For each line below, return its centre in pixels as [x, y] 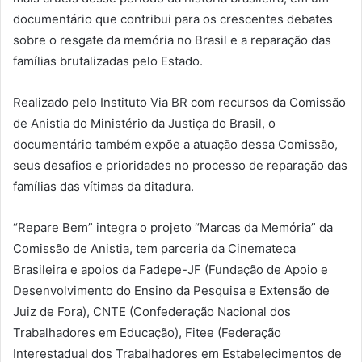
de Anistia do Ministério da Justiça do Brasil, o [144, 123]
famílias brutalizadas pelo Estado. [108, 61]
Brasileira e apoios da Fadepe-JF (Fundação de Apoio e [170, 269]
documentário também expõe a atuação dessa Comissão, [175, 144]
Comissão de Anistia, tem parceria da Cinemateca [154, 248]
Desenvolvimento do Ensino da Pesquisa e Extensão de [171, 290]
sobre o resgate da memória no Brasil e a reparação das [172, 40]
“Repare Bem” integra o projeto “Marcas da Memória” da [173, 227]
